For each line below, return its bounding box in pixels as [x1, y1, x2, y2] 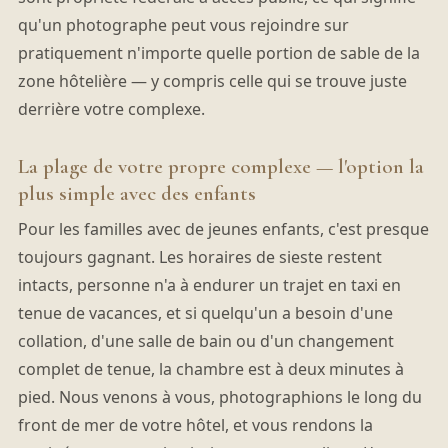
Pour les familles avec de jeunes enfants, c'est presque [17, 217, 429, 240]
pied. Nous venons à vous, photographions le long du [17, 385, 422, 408]
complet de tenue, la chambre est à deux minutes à [17, 357, 404, 380]
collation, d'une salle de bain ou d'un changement [17, 329, 394, 352]
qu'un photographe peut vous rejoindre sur [17, 14, 349, 37]
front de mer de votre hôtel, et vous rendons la [17, 413, 373, 436]
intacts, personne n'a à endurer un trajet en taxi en [17, 273, 401, 296]
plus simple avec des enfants [17, 180, 256, 206]
